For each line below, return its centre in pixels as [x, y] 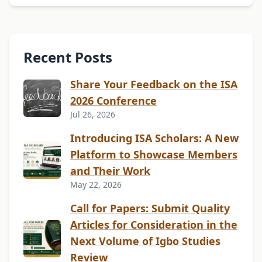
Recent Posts [68, 57]
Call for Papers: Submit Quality [150, 208]
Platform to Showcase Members [154, 154]
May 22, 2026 [96, 184]
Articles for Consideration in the [154, 224]
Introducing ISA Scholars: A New [154, 138]
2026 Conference [113, 100]
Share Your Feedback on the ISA [154, 84]
